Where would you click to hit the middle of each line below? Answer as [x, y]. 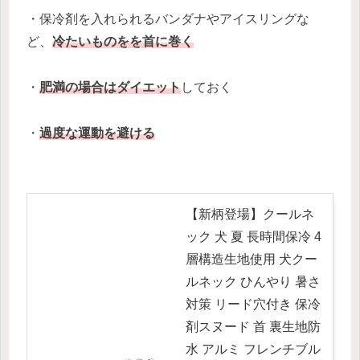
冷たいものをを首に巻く [123, 42]
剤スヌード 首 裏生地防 [253, 326]
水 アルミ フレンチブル [253, 349]
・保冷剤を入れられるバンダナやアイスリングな [168, 19]
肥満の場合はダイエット [110, 87]
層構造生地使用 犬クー [252, 259]
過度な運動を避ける [97, 133]
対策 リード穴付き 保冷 [253, 304]
